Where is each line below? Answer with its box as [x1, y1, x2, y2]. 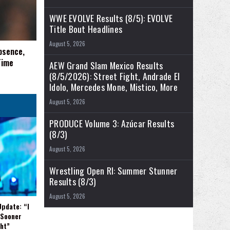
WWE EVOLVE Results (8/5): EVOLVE [49, 11, 172, 25]
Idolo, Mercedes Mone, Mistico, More [49, 80, 178, 94]
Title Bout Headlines [49, 22, 122, 36]
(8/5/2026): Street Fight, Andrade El [49, 69, 180, 83]
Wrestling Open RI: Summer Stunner [49, 164, 178, 178]
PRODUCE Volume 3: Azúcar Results [49, 117, 174, 130]
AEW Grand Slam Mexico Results [49, 59, 163, 72]
